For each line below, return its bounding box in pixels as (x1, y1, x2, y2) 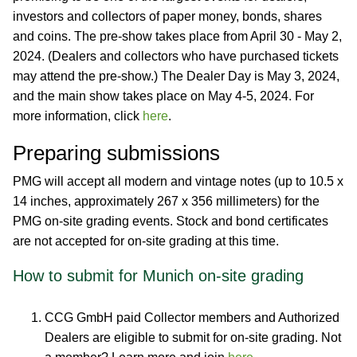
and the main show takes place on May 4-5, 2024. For (13, 89, 314, 103)
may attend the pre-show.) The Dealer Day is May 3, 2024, (13, 69, 339, 83)
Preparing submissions (13, 141, 220, 165)
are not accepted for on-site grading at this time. (13, 234, 279, 248)
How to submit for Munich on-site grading (13, 267, 304, 284)
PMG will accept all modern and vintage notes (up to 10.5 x (13, 175, 343, 188)
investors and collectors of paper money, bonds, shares (13, 10, 322, 23)
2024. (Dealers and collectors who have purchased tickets (13, 49, 339, 63)
